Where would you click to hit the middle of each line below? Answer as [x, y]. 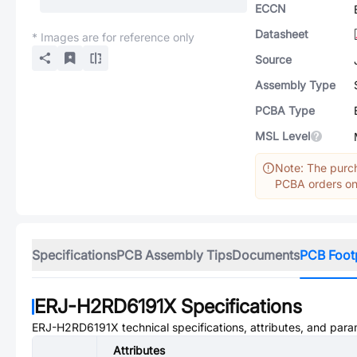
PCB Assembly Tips [174, 255]
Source [273, 59]
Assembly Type [295, 85]
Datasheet [282, 34]
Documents [266, 255]
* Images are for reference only [113, 37]
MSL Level [282, 136]
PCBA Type [285, 110]
